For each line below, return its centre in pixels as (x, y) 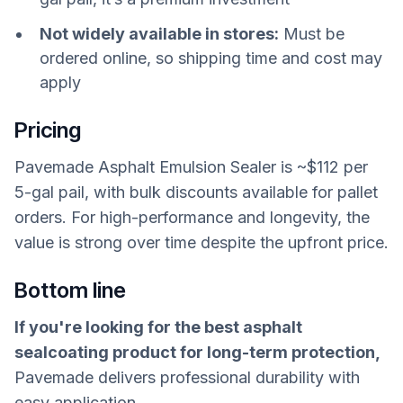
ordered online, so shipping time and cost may (211, 58)
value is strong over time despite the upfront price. (201, 242)
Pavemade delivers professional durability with (187, 377)
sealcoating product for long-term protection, (197, 352)
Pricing (48, 130)
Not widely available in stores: (159, 34)
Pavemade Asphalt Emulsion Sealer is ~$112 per (191, 166)
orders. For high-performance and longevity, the (192, 217)
